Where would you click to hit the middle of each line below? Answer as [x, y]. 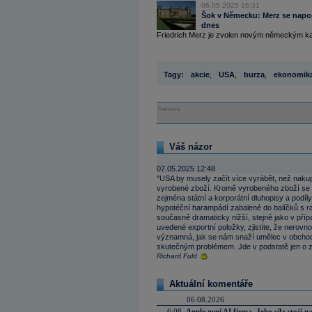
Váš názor [191, 147]
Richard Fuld [177, 256]
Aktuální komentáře [211, 284]
